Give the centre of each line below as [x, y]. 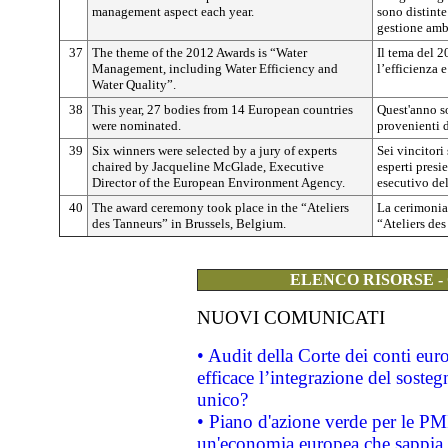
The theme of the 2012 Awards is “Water [199, 52]
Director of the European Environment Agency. [218, 182]
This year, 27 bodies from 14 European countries [222, 109]
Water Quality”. [134, 84]
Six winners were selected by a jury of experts [214, 150]
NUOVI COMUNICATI [290, 317]
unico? [222, 399]
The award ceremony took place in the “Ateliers [220, 207]
